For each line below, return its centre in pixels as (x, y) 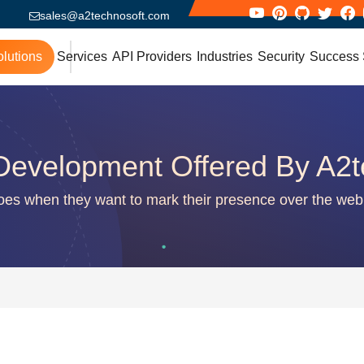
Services (82, 56)
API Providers (152, 56)
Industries (225, 56)
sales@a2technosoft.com (105, 15)
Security (281, 56)
